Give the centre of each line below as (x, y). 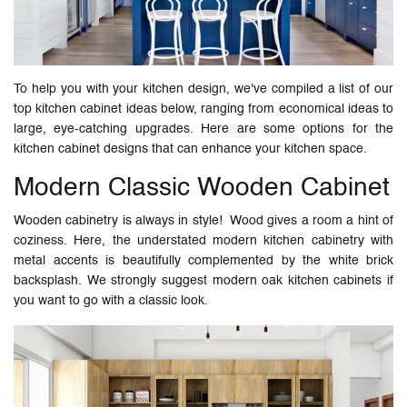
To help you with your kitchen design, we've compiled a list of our (203, 89)
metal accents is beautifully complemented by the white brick (203, 260)
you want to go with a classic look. (111, 300)
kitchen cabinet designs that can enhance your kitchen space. (192, 149)
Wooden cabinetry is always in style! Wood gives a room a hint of (203, 220)
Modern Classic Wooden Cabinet (202, 188)
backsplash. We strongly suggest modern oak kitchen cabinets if (203, 280)
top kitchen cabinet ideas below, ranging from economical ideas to (203, 109)
